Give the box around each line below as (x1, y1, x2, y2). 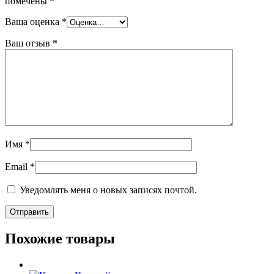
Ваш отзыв (5, 37, 53, 48)
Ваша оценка (5, 16, 62, 27)
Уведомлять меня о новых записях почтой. (20, 184, 197, 195)
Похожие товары (5, 230, 115, 246)
